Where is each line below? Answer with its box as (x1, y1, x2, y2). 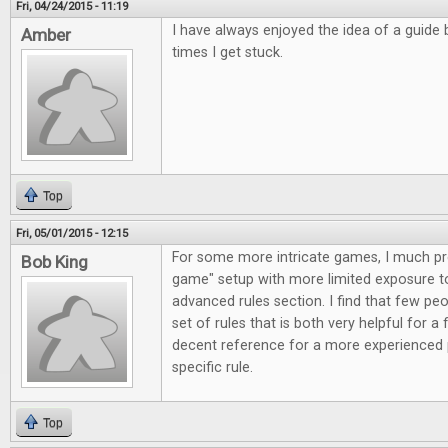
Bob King (21, 252, 88, 272)
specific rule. (172, 359, 253, 376)
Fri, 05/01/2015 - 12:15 (16, 226, 128, 240)
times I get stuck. (172, 44, 283, 61)
